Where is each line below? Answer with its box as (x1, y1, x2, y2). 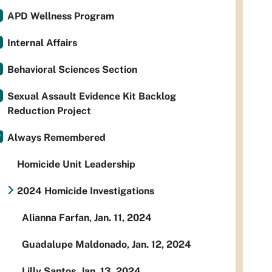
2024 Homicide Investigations (17, 185, 154, 197)
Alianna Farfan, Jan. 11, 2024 (22, 212, 152, 223)
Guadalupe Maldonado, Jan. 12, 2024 (22, 239, 191, 250)
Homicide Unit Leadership (17, 158, 135, 170)
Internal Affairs (7, 37, 77, 49)
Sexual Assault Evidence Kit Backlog (7, 90, 176, 102)
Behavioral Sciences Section (7, 64, 137, 75)
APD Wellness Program (7, 10, 114, 22)
